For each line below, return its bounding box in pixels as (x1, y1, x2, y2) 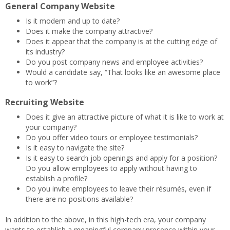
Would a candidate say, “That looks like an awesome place (26, 67, 220, 77)
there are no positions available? (26, 194, 133, 204)
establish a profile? (26, 174, 87, 183)
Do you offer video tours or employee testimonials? (26, 132, 198, 142)
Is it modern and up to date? (26, 16, 120, 26)
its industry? (26, 47, 65, 56)
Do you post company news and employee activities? (26, 57, 203, 67)
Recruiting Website (5, 97, 84, 108)
